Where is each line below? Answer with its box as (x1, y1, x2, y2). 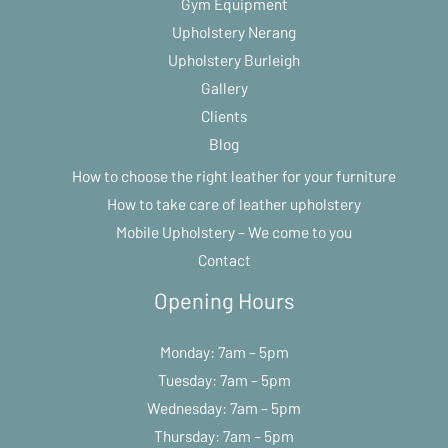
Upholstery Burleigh (168, 50, 300, 70)
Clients (201, 106, 247, 126)
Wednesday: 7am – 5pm (147, 397, 301, 417)
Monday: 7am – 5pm (159, 341, 289, 361)
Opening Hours (153, 287, 295, 314)
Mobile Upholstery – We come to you (116, 222, 352, 242)
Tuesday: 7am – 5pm (157, 369, 291, 389)
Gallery (200, 78, 248, 98)
